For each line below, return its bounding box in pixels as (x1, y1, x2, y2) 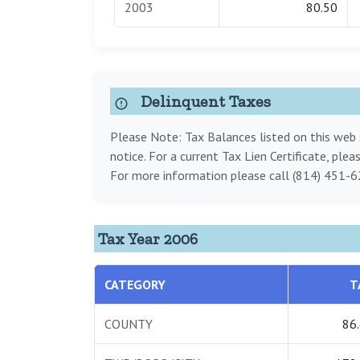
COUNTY (104, 316, 153, 333)
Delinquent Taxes (137, 92, 271, 112)
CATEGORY (104, 276, 166, 293)
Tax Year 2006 (98, 229, 198, 249)
